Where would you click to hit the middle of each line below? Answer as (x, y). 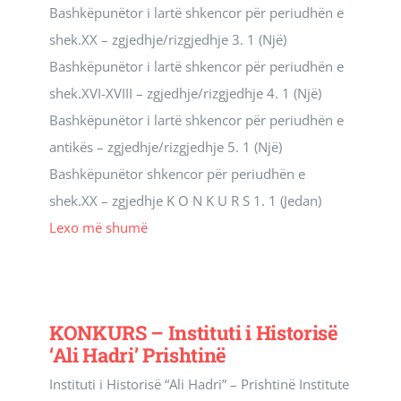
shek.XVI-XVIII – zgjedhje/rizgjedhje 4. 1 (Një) (185, 93)
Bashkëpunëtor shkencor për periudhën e (177, 174)
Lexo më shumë (98, 227)
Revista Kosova (64, 26)
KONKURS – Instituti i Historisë (194, 333)
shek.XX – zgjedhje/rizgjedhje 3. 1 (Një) (168, 39)
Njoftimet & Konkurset (86, 85)
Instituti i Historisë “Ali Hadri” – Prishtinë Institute (199, 384)
